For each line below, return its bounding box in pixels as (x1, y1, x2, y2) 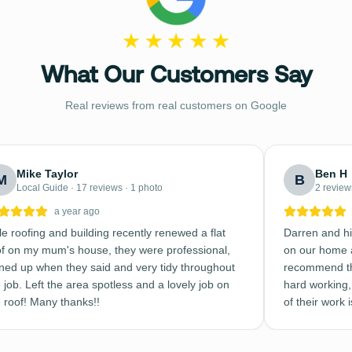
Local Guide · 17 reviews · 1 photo (16, 182, 163, 193)
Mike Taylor (16, 167, 78, 180)
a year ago (54, 206, 100, 217)
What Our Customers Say (40, 64, 312, 89)
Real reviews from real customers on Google (65, 99, 287, 112)
